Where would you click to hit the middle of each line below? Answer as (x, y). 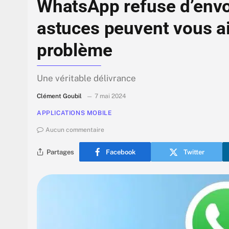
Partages (60, 152)
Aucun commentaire (75, 130)
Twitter (194, 152)
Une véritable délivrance (86, 78)
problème (75, 50)
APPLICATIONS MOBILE (75, 113)
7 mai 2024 (110, 96)
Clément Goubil (59, 96)
